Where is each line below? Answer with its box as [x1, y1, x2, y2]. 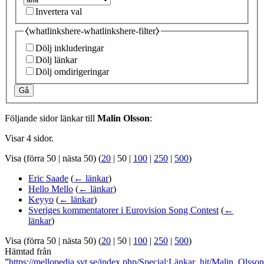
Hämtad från [5, 246, 51, 256]
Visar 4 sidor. [5, 133, 54, 143]
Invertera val [35, 6, 82, 16]
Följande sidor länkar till [5, 113, 97, 123]
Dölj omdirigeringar [35, 66, 109, 77]
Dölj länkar [35, 54, 77, 65]
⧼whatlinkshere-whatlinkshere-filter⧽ [25, 25, 160, 36]
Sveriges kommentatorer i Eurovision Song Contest [28, 204, 219, 215]
